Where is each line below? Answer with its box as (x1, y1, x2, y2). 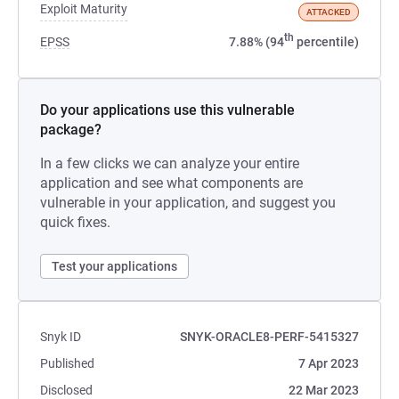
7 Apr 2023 (298, 356, 359, 370)
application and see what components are (40, 175, 303, 191)
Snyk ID (40, 330, 81, 344)
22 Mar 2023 (289, 383, 359, 397)
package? (40, 121, 102, 138)
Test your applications (52, 259, 177, 273)
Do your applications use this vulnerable (40, 102, 295, 118)
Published (40, 356, 94, 370)
